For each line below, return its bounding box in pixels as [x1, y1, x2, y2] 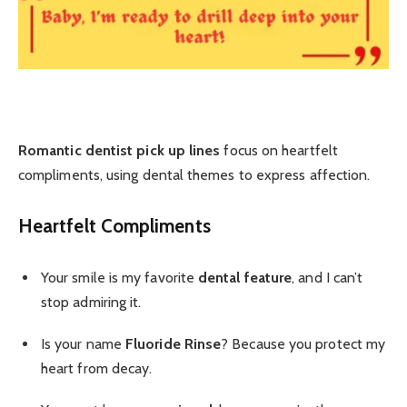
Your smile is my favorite [41, 269, 199, 287]
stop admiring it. [41, 293, 142, 312]
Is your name [41, 335, 126, 353]
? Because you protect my [221, 335, 386, 353]
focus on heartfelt [220, 142, 338, 160]
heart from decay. [41, 360, 153, 378]
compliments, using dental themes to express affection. [18, 166, 371, 184]
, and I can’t [292, 269, 363, 287]
